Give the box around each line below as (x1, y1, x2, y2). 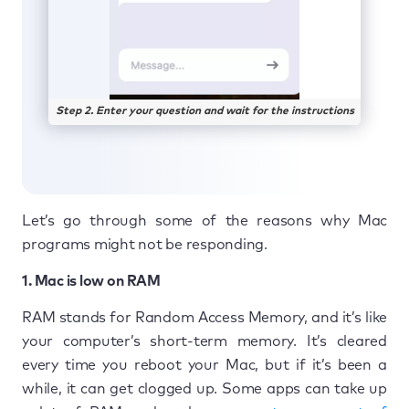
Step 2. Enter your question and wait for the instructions (55, 105, 354, 117)
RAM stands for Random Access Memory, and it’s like (22, 309, 387, 325)
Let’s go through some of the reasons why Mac (22, 213, 387, 228)
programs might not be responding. (22, 236, 267, 252)
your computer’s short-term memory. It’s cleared (22, 333, 387, 349)
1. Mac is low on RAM (22, 273, 160, 288)
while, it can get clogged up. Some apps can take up (22, 381, 387, 396)
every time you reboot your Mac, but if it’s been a (22, 357, 387, 372)
